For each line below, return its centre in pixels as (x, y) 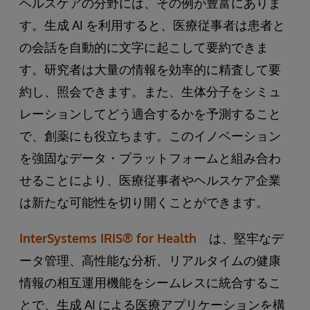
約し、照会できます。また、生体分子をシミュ (150, 91)
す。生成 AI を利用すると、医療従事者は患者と (152, 25)
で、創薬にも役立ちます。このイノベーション (150, 135)
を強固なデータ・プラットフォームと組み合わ (150, 157)
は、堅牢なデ (240, 238)
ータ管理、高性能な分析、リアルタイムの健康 (150, 260)
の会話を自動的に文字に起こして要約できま (144, 47)
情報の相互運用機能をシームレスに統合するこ (150, 282)
